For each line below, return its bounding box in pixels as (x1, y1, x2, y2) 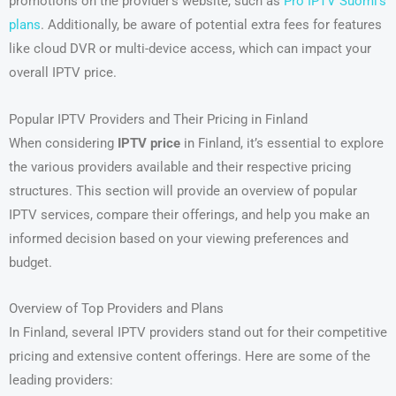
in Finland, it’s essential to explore (180, 134, 384, 151)
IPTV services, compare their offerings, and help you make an (9, 206, 369, 223)
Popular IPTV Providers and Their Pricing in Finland (9, 110, 308, 127)
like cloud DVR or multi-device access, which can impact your (9, 41, 371, 57)
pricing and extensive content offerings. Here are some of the (9, 348, 370, 365)
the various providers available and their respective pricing (9, 158, 351, 175)
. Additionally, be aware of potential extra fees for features (41, 17, 382, 34)
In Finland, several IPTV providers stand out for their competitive (9, 324, 387, 341)
